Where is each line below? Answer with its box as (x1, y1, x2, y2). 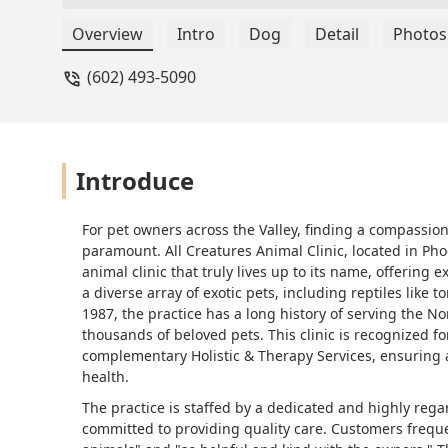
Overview (72, 23, 143, 46)
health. (82, 367, 129, 387)
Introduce (76, 164, 194, 198)
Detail (315, 23, 359, 46)
